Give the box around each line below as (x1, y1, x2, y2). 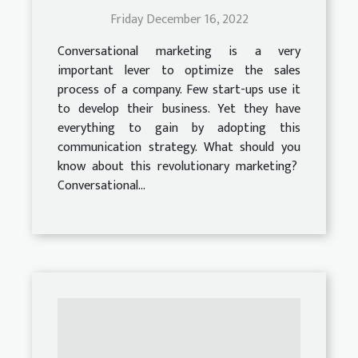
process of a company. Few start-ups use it (58, 78, 300, 101)
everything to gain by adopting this (58, 117, 300, 139)
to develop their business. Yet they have (58, 97, 300, 120)
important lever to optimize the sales (58, 59, 300, 82)
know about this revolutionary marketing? (58, 155, 300, 177)
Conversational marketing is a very (58, 40, 300, 62)
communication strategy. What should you (58, 136, 300, 158)
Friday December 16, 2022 (109, 8, 249, 30)
